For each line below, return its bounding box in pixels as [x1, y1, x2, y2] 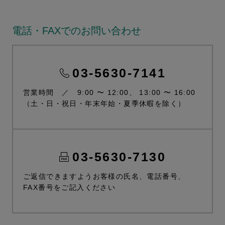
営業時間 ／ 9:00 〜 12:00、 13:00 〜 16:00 [23, 88, 196, 97]
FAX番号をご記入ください [23, 183, 116, 192]
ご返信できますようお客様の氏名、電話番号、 [23, 172, 186, 181]
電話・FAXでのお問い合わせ [12, 25, 141, 37]
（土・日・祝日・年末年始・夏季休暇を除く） [23, 99, 186, 108]
